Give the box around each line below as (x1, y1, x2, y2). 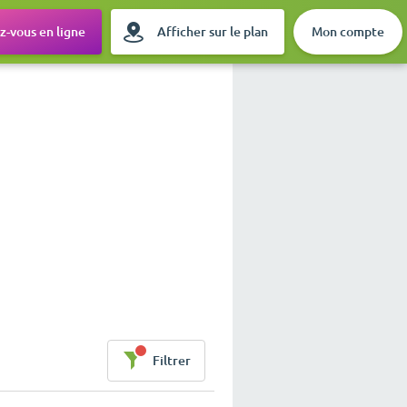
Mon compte (312, 25, 384, 39)
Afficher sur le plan (156, 25, 268, 39)
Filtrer (153, 353, 191, 369)
